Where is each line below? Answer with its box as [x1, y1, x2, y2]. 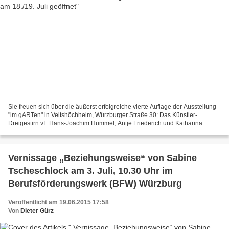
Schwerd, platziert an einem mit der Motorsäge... [8, 127, 142, 135]
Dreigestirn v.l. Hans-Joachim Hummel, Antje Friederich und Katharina [8, 119, 202, 127]
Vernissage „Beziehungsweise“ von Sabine [8, 152, 197, 163]
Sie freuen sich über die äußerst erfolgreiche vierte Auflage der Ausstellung [8, 103, 216, 110]
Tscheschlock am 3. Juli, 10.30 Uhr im [8, 165, 173, 176]
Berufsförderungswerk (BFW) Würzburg [8, 178, 182, 189]
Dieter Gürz [20, 207, 54, 214]
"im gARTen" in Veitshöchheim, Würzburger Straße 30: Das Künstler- [8, 111, 197, 119]
